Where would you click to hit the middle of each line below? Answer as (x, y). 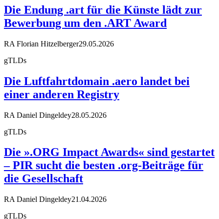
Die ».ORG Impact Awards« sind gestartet (109, 152)
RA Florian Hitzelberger (41, 44)
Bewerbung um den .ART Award (85, 23)
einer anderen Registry (62, 94)
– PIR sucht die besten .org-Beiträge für (104, 165)
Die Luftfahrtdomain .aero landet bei (97, 81)
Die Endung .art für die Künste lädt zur (103, 10)
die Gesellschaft (44, 179)
